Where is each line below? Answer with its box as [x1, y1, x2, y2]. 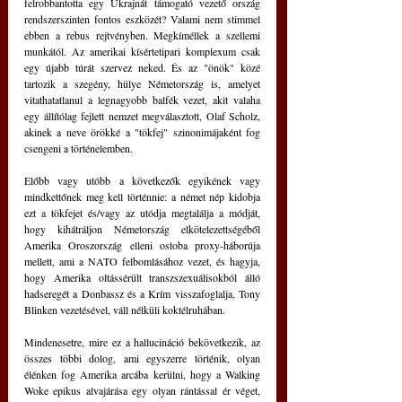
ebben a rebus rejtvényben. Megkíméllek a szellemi [24, 28, 260, 42]
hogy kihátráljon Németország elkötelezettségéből [24, 222, 260, 236]
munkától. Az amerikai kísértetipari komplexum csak [24, 44, 260, 58]
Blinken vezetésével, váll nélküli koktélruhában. [24, 302, 225, 317]
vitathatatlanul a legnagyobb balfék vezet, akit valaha [24, 92, 260, 107]
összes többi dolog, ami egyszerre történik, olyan [24, 351, 260, 365]
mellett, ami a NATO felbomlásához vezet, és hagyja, [24, 254, 260, 268]
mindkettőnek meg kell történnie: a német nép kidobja [24, 189, 260, 204]
